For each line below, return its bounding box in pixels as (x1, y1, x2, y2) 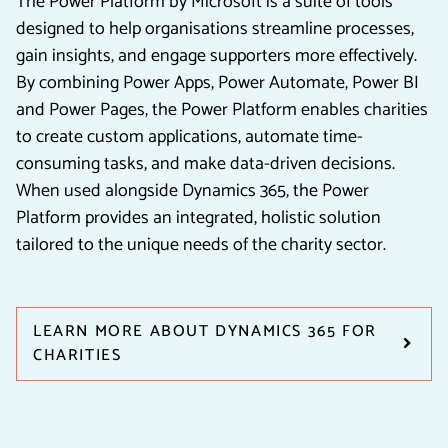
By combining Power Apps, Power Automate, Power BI (16, 68, 419, 99)
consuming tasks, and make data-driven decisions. (16, 149, 395, 180)
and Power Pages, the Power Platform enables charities (16, 95, 428, 126)
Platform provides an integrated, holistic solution (16, 203, 381, 234)
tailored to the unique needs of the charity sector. (16, 230, 390, 261)
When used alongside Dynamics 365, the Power (16, 176, 369, 207)
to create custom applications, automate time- (16, 122, 363, 153)
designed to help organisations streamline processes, (16, 14, 414, 45)
